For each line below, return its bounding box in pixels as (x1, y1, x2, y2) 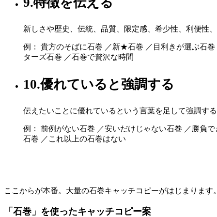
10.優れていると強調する (23, 77, 174, 92)
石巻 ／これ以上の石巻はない (23, 135, 126, 143)
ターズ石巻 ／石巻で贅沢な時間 (23, 53, 134, 62)
